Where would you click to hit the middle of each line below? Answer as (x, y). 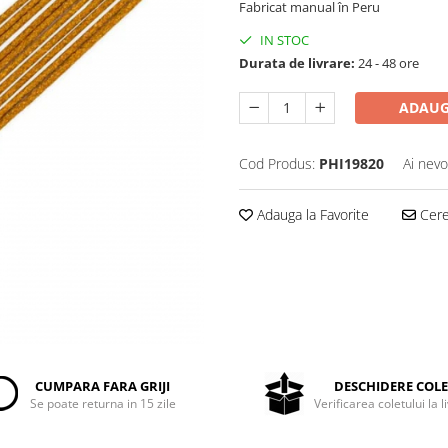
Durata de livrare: (297, 63)
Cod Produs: (277, 164)
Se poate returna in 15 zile (102, 403)
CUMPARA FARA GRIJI (103, 385)
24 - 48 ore (387, 63)
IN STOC (283, 40)
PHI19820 (351, 164)
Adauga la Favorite (311, 215)
